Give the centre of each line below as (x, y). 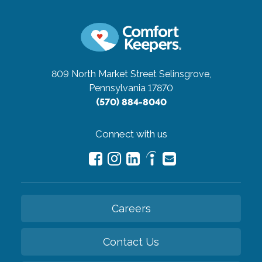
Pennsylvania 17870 (131, 88)
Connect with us (131, 134)
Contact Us (131, 242)
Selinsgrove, (185, 74)
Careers (131, 209)
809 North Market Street (104, 74)
